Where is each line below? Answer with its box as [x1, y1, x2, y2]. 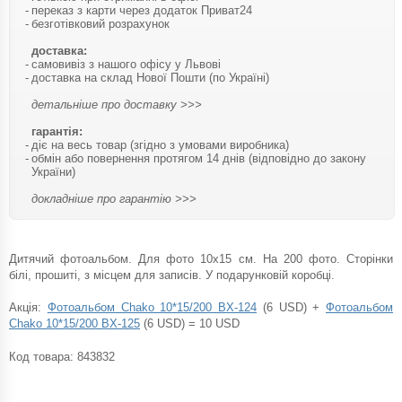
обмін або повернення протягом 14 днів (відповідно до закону [31, 151, 366, 165]
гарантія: [31, 124, 83, 138]
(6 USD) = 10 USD [140, 316, 243, 330]
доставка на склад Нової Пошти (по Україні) [31, 70, 269, 84]
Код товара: [9, 349, 77, 363]
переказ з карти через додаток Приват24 [31, 3, 252, 17]
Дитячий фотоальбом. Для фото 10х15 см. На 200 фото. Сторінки [9, 251, 393, 266]
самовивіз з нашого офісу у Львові [31, 57, 221, 71]
